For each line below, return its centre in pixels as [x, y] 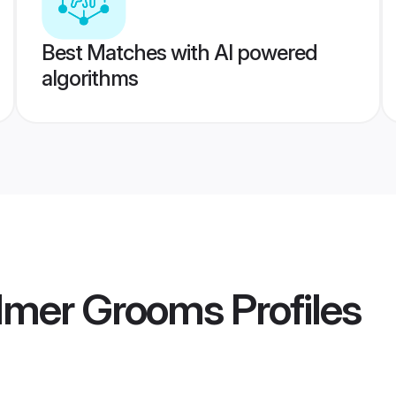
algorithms [89, 78]
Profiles [292, 309]
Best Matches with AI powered [179, 53]
